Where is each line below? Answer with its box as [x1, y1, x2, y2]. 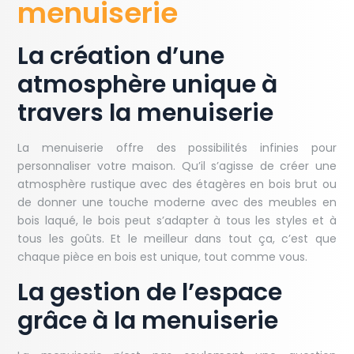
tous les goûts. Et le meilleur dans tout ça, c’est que [17, 231, 337, 247]
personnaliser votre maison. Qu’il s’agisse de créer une [17, 158, 337, 175]
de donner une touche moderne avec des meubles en [17, 194, 337, 211]
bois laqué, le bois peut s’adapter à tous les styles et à [17, 213, 337, 229]
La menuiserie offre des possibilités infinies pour [17, 140, 337, 156]
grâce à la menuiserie [17, 304, 279, 338]
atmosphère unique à [17, 68, 278, 102]
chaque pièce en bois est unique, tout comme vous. [17, 249, 308, 265]
